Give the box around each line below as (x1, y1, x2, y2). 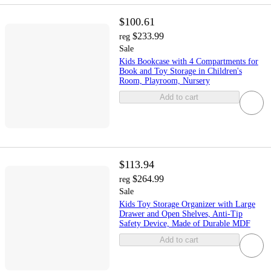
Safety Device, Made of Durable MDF (119, 218, 250, 228)
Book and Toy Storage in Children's (119, 67, 242, 76)
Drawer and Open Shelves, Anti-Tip (119, 209, 243, 218)
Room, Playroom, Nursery (119, 76, 210, 86)
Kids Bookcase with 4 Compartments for (119, 57, 258, 67)
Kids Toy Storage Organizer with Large (119, 199, 255, 209)
